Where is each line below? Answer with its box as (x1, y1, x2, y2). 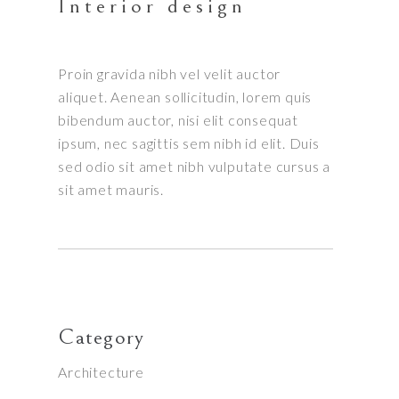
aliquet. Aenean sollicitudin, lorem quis (58, 88, 313, 105)
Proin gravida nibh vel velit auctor (58, 65, 281, 82)
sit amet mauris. (58, 181, 165, 198)
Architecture (58, 363, 144, 380)
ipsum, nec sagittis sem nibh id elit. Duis (58, 134, 320, 151)
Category (58, 324, 145, 350)
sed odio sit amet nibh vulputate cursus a (58, 158, 331, 175)
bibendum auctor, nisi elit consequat (58, 111, 299, 128)
